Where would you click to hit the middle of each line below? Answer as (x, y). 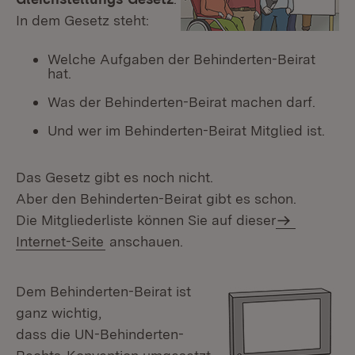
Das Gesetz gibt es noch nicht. (115, 177)
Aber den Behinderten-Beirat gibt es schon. (156, 198)
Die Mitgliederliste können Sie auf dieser (146, 220)
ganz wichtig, (59, 313)
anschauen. (144, 241)
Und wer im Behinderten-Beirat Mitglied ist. (186, 130)
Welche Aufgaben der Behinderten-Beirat (181, 59)
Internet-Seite (60, 241)
